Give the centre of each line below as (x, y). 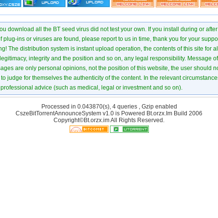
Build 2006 (187, 113)
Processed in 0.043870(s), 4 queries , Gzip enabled (109, 107)
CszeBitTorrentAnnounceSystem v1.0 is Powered (81, 113)
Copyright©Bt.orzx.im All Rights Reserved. (109, 120)
